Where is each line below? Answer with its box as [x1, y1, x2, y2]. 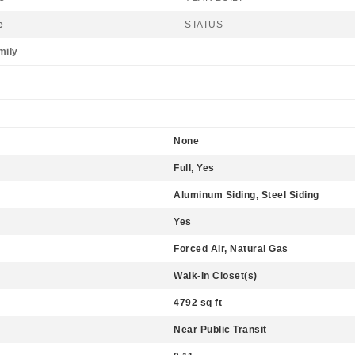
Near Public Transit [174, 324, 267, 335]
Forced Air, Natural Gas [174, 243, 288, 254]
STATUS [185, 19, 223, 30]
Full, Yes [174, 162, 215, 174]
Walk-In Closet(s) [174, 270, 258, 281]
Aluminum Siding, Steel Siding [174, 189, 319, 200]
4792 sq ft [174, 297, 222, 308]
